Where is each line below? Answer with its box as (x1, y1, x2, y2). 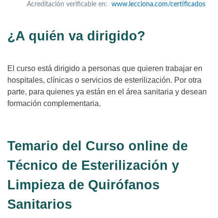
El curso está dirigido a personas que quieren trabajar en (7, 64, 202, 73)
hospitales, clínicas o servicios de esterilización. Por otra (7, 75, 201, 84)
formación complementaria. (7, 99, 101, 108)
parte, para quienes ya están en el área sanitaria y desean (7, 87, 207, 96)
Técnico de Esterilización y (7, 158, 179, 173)
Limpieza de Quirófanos (7, 177, 160, 192)
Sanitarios (7, 197, 72, 212)
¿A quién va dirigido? (7, 28, 145, 43)
